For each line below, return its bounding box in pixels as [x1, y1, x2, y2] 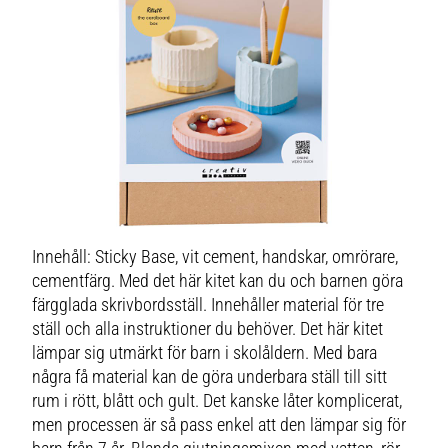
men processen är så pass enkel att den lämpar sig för [32, 414, 407, 435]
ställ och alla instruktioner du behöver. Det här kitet [32, 318, 384, 339]
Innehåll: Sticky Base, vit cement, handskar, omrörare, [32, 246, 399, 267]
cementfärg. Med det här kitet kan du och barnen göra [32, 270, 404, 291]
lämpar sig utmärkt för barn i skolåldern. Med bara [32, 342, 378, 363]
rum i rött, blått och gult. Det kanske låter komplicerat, [32, 390, 403, 411]
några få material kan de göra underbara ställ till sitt [32, 366, 388, 387]
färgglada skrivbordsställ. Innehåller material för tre [32, 294, 385, 315]
